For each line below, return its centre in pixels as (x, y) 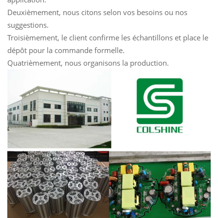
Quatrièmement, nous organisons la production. (88, 63)
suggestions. (28, 25)
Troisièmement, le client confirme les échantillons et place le (108, 37)
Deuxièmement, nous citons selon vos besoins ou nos (97, 12)
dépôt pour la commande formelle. (66, 50)
